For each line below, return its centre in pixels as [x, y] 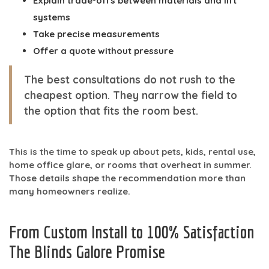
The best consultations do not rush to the [130, 79]
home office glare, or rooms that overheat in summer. [130, 165]
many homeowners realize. [70, 191]
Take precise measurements [96, 34]
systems [52, 17]
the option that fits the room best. [111, 110]
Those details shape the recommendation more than [127, 178]
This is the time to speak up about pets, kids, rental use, [132, 151]
